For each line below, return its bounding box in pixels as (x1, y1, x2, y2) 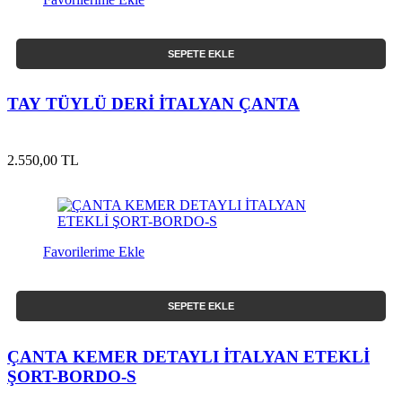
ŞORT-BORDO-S (7, 366, 136, 386)
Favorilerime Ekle (43, 244, 144, 260)
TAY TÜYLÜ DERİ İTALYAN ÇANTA (7, 94, 300, 114)
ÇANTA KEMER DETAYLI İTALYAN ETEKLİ (7, 346, 370, 366)
